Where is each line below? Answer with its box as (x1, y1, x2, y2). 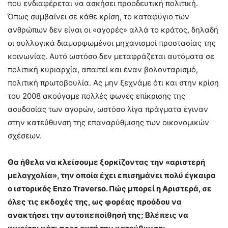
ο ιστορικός (8, 184, 53, 194)
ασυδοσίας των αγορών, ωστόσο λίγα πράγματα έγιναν (8, 104, 208, 115)
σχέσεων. (8, 131, 42, 141)
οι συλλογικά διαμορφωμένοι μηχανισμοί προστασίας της (8, 38, 216, 48)
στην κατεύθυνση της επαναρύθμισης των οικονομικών (8, 118, 209, 128)
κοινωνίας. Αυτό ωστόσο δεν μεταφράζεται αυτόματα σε (8, 51, 214, 62)
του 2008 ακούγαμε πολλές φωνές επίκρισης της (8, 91, 185, 101)
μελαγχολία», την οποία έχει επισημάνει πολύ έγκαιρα (8, 170, 216, 181)
